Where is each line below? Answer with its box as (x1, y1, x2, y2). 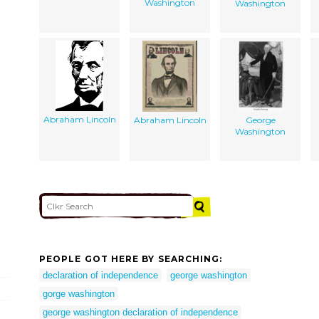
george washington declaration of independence (43, 306, 238, 318)
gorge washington (43, 288, 115, 299)
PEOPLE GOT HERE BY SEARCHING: (39, 253, 223, 265)
